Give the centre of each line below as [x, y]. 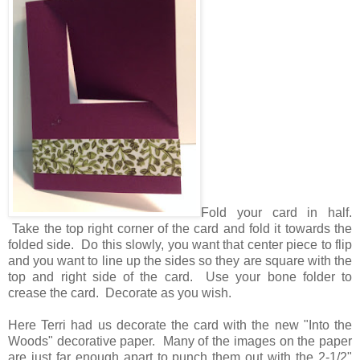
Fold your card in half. [276, 213]
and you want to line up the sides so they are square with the [180, 261]
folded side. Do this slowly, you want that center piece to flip [180, 245]
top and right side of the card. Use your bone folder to [180, 277]
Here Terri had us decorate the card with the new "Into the [180, 325]
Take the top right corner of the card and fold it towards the [180, 229]
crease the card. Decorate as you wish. [121, 293]
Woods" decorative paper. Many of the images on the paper [180, 342]
